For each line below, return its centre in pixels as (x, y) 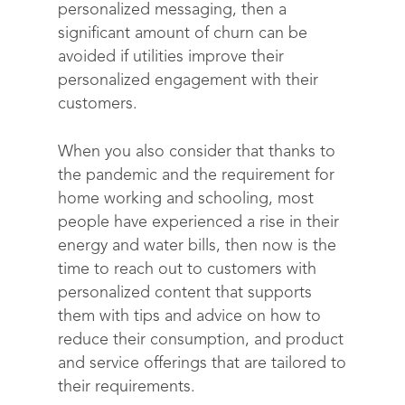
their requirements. (127, 387)
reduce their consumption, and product (201, 340)
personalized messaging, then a (172, 10)
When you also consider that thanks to (197, 152)
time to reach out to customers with (187, 269)
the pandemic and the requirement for (196, 175)
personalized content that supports (185, 293)
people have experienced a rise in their (198, 222)
